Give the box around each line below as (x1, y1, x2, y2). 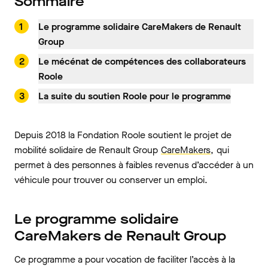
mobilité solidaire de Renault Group (14, 144, 160, 156)
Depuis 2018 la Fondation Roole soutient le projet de (14, 129, 232, 141)
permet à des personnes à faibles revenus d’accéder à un (14, 159, 254, 171)
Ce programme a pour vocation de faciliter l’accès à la (14, 253, 235, 266)
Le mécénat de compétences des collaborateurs (38, 55, 246, 68)
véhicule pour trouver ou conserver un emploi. (14, 173, 208, 186)
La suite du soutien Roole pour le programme (38, 90, 231, 102)
